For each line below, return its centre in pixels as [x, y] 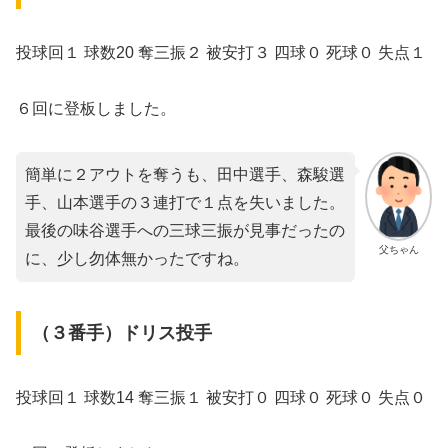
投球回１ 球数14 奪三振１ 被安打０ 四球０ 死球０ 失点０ [221, 397]
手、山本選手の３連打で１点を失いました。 [185, 203]
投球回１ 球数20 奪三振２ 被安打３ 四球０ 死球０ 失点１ [221, 52]
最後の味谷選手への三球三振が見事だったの [185, 231]
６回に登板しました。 [96, 109]
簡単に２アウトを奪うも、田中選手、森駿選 [185, 175]
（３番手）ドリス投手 [121, 332]
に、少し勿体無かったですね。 [137, 259]
